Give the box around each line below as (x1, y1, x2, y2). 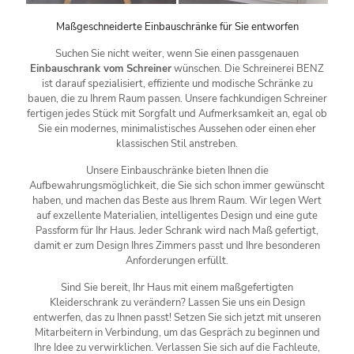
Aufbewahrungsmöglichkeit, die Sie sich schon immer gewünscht (29, 179, 325, 194)
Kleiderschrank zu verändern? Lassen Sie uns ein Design (49, 296, 305, 311)
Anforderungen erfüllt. (126, 254, 228, 269)
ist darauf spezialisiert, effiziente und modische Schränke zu (41, 77, 313, 92)
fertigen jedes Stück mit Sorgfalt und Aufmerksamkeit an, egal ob (27, 107, 327, 122)
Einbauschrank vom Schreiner (30, 62, 171, 77)
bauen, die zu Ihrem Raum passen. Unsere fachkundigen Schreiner (27, 92, 327, 107)
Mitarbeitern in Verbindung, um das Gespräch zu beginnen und (34, 326, 320, 341)
